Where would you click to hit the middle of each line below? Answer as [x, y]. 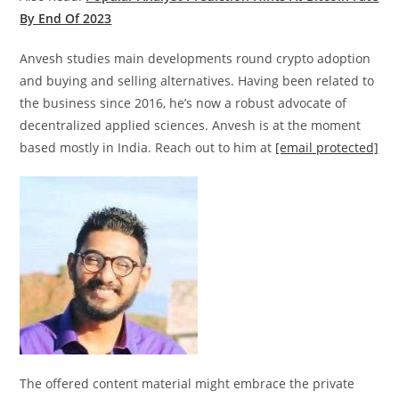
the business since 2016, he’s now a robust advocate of [183, 103]
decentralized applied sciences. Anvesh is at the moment [191, 126]
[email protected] [327, 148]
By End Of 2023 [66, 19]
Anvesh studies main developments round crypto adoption [195, 59]
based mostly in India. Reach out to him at [148, 148]
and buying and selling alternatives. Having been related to [197, 81]
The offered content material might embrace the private [187, 384]
